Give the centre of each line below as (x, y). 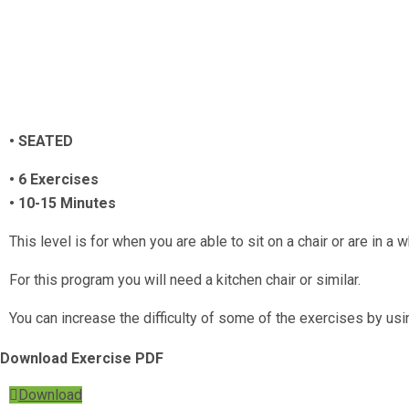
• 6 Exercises (54, 179)
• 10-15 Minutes (63, 203)
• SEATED (41, 141)
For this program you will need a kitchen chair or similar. (185, 279)
